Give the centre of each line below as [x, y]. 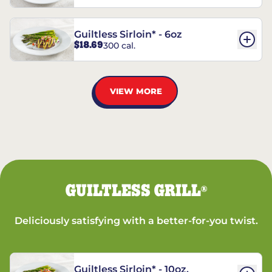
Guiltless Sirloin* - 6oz [128, 35]
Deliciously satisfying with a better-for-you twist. [136, 221]
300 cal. [119, 45]
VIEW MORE [136, 91]
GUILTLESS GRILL [133, 191]
